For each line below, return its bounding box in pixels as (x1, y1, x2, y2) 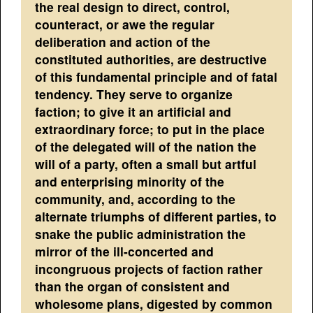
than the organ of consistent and (35, 277, 231, 295)
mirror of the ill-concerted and (35, 242, 214, 260)
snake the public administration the (35, 224, 247, 242)
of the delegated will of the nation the (35, 137, 257, 155)
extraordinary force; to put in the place (35, 119, 265, 138)
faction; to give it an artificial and (35, 102, 232, 120)
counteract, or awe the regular (35, 15, 215, 33)
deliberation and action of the (35, 32, 211, 50)
